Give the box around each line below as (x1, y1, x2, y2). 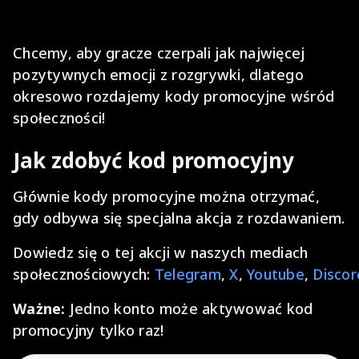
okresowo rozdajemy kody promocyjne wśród (13, 87, 334, 106)
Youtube (247, 264, 305, 284)
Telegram (154, 264, 221, 284)
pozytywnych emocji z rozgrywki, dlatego (13, 65, 304, 84)
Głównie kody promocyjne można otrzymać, (13, 187, 320, 206)
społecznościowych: (13, 264, 155, 284)
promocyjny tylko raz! (13, 321, 164, 340)
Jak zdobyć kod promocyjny (13, 146, 294, 175)
